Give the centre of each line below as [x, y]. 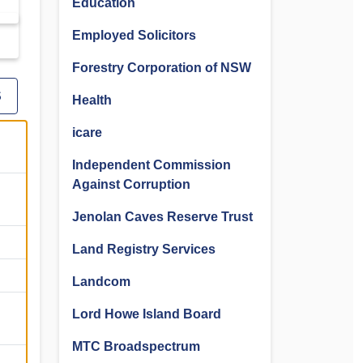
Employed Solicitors [134, 35]
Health [92, 100]
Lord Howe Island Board [147, 314]
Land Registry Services [144, 249]
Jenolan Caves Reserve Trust [162, 217]
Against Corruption [131, 184]
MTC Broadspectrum [136, 346]
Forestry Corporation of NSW [162, 68]
